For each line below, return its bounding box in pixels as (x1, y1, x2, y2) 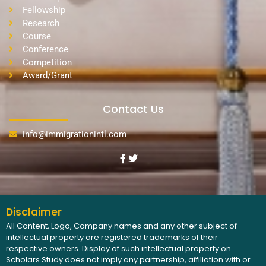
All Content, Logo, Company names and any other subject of (6, 220, 237, 232)
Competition (22, 57, 72, 68)
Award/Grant (22, 70, 72, 81)
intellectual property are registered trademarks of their (6, 231, 218, 243)
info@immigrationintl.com (22, 128, 126, 140)
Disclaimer (6, 204, 62, 219)
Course (22, 31, 51, 42)
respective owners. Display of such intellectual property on (6, 242, 231, 254)
